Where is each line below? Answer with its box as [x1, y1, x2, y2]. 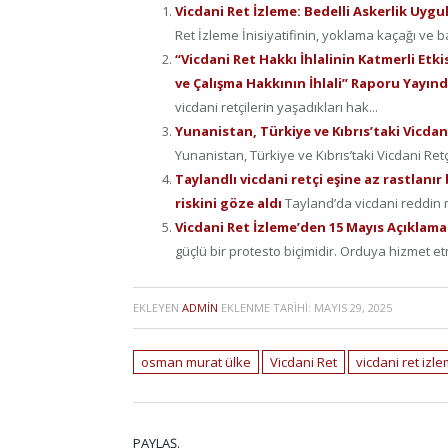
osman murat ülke [141, 353, 251, 372]
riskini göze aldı [175, 194, 285, 213]
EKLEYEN [133, 300, 182, 316]
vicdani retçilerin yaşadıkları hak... [175, 98, 378, 117]
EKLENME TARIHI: [218, 300, 314, 316]
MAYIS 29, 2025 [314, 300, 392, 316]
